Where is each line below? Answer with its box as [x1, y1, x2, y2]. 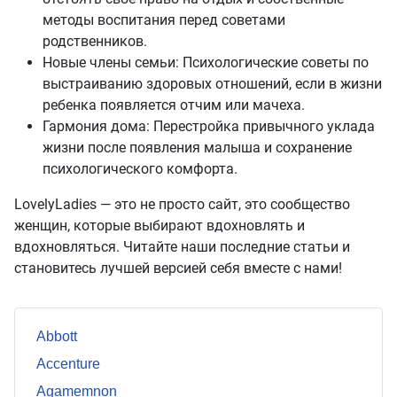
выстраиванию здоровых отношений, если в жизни [43, 75, 382, 93]
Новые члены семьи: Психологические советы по [43, 54, 369, 72]
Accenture [36, 356, 100, 372]
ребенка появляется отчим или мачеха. [43, 97, 305, 114]
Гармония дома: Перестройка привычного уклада [43, 118, 375, 136]
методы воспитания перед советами [43, 12, 285, 29]
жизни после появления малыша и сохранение [43, 139, 352, 157]
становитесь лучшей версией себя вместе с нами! [14, 260, 342, 277]
